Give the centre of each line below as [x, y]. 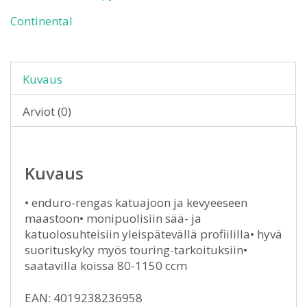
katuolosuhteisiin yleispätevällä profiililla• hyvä [153, 234]
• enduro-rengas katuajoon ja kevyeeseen [136, 202]
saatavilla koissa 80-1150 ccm [106, 266]
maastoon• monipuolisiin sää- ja [113, 218]
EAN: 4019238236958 [84, 298]
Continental [41, 21]
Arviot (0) [47, 111]
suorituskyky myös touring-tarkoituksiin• [136, 250]
